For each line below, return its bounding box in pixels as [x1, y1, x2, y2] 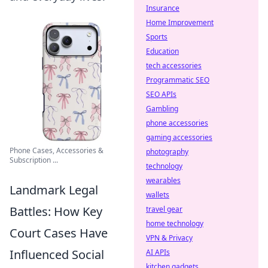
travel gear [146, 204, 182, 214]
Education [146, 46, 179, 56]
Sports [146, 32, 167, 42]
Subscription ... [10, 155, 58, 165]
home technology [146, 218, 203, 229]
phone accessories [146, 118, 208, 128]
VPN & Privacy [146, 233, 193, 243]
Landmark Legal [10, 182, 98, 198]
